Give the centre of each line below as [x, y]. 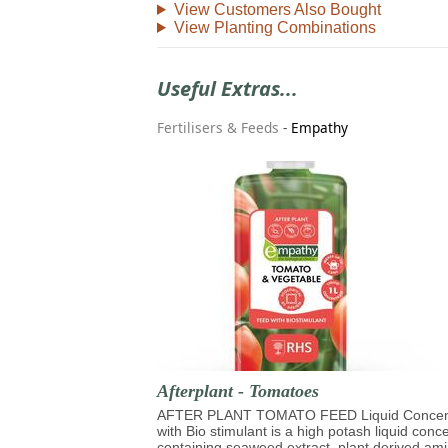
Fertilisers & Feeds [218, 128]
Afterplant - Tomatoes [238, 390]
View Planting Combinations [274, 27]
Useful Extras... [227, 88]
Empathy [319, 128]
